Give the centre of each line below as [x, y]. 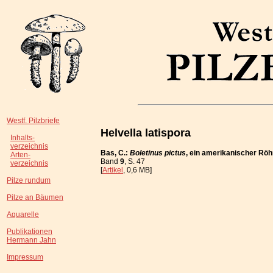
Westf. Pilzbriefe [33, 121]
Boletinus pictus [158, 153]
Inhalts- [23, 138]
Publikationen [30, 232]
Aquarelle [23, 214]
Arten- [20, 155]
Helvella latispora [146, 133]
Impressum [25, 257]
